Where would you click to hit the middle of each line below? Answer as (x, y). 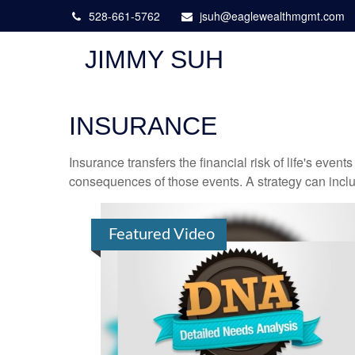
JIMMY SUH (154, 60)
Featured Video (162, 235)
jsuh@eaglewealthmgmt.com (272, 16)
